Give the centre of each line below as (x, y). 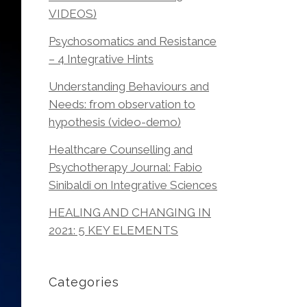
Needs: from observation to (122, 105)
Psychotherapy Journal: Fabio (125, 168)
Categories (84, 282)
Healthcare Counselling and (121, 150)
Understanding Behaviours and (129, 87)
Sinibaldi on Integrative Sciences (133, 185)
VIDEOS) (73, 14)
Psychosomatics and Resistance (133, 41)
